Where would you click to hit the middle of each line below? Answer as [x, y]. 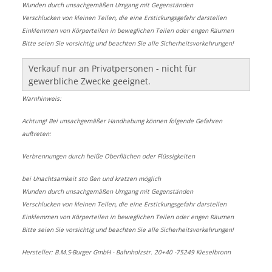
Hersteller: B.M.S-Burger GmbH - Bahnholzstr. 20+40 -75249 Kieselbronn [126, 252]
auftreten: [36, 134]
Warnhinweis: [42, 99]
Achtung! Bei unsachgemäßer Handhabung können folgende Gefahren [122, 121]
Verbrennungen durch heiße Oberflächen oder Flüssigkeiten [108, 156]
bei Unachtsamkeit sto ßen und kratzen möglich [91, 179]
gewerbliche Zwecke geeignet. [90, 81]
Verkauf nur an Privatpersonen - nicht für [113, 69]
